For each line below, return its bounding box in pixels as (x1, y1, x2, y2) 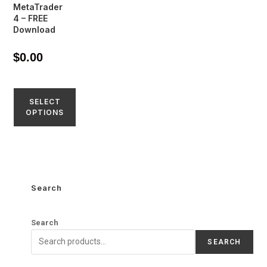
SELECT (29, 97, 61, 106)
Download (13, 24, 56, 35)
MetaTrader (13, 1, 63, 12)
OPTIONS (26, 107, 64, 117)
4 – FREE (13, 13, 48, 23)
